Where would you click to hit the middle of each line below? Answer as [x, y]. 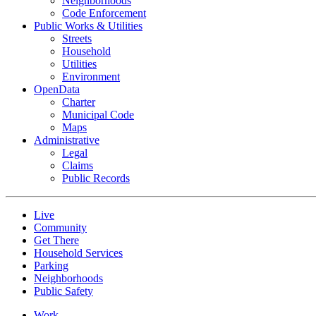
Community [60, 227]
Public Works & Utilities [88, 25]
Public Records [96, 178]
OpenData [57, 89]
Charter [79, 102]
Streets [77, 38]
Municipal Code [98, 114]
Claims [78, 165]
